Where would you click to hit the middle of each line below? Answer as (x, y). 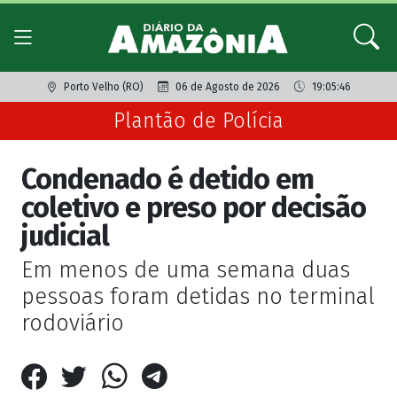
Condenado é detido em (167, 179)
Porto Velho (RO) (103, 87)
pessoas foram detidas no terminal (198, 297)
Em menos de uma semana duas (186, 270)
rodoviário (73, 323)
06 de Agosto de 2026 (227, 87)
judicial (65, 236)
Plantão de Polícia (198, 121)
